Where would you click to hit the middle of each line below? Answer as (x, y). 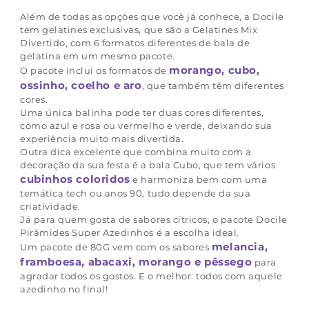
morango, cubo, (215, 70)
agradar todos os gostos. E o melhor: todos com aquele (151, 276)
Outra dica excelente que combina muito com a (136, 151)
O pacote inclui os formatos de (95, 70)
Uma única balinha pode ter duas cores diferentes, (142, 112)
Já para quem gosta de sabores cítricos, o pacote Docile (154, 219)
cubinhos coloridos (75, 179)
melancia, (240, 246)
